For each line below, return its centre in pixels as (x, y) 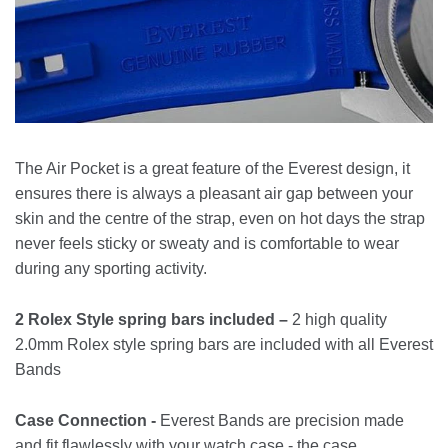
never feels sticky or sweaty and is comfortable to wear (207, 243)
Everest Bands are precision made (280, 420)
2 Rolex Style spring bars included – (151, 319)
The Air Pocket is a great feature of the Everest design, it (212, 168)
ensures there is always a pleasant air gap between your (214, 193)
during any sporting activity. (111, 268)
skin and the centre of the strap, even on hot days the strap (220, 218)
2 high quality (337, 319)
